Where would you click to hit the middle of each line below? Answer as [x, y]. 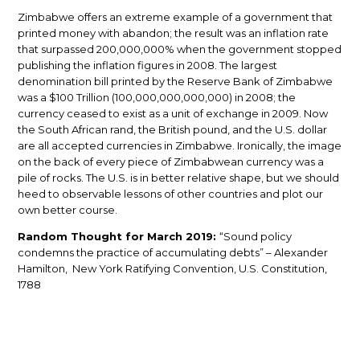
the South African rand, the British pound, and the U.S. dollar [173, 130]
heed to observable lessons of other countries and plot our [171, 194]
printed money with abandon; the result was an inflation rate [174, 33]
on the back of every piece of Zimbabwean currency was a [171, 162]
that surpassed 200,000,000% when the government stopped [180, 49]
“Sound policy [256, 237]
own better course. [68, 210]
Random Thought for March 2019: [119, 237]
